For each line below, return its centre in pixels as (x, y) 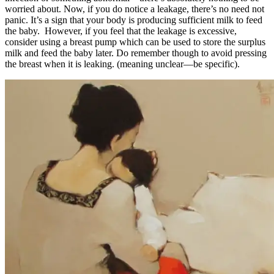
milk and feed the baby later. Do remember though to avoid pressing (136, 53)
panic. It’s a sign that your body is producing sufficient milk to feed (134, 20)
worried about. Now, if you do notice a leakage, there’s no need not (135, 9)
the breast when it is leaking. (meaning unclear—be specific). (122, 64)
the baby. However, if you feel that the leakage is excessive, (121, 31)
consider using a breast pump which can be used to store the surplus (135, 42)
